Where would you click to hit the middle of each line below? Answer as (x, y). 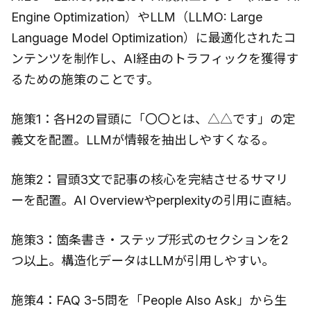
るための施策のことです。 (85, 79)
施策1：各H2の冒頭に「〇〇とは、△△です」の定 (153, 119)
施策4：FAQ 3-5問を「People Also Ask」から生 (149, 300)
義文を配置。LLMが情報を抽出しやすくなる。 (143, 140)
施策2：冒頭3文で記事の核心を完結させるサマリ (150, 179)
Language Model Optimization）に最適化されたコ (153, 37)
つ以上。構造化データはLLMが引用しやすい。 (143, 260)
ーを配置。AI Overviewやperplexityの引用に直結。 (155, 200)
